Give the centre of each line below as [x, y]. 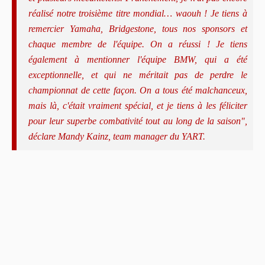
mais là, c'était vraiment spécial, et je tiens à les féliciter [138, 105]
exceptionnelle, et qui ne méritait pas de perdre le [138, 75]
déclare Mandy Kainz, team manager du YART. [117, 136]
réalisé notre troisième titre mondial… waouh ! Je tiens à [138, 13]
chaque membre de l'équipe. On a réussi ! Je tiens [138, 44]
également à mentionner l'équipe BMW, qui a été [138, 59]
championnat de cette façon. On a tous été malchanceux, [138, 90]
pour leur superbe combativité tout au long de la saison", [138, 121]
